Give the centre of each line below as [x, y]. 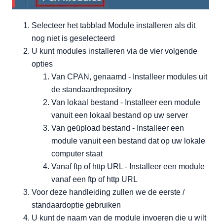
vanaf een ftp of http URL [94, 180]
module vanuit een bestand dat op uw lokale [128, 141]
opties [42, 64]
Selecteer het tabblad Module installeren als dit [113, 26]
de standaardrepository [92, 90]
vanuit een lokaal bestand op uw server [120, 115]
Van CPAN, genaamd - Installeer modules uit [129, 77]
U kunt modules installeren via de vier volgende [114, 51]
